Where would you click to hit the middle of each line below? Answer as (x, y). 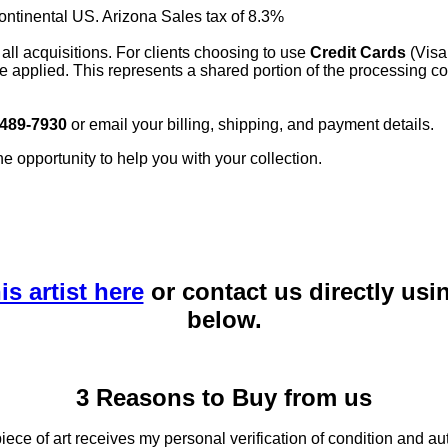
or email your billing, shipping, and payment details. (250, 124)
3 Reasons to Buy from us (224, 397)
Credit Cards (358, 52)
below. (224, 319)
